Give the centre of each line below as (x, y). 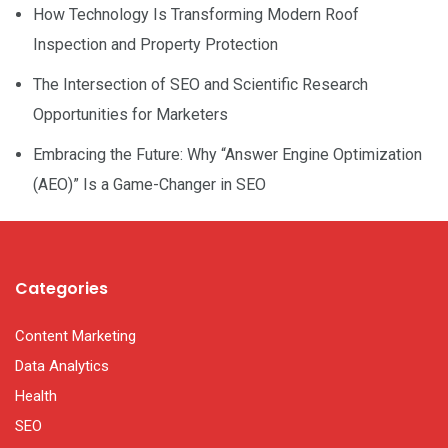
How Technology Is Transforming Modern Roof (196, 14)
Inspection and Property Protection (155, 44)
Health (36, 395)
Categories (61, 288)
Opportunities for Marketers (130, 114)
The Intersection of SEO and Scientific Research (200, 84)
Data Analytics (62, 365)
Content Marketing (75, 335)
